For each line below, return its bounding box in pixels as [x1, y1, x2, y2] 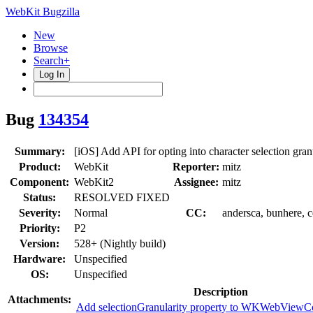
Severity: [18, 206, 61, 219]
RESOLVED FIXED [74, 191, 170, 203]
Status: [23, 191, 56, 203]
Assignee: [173, 175, 219, 188]
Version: [20, 237, 59, 249]
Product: [18, 160, 61, 173]
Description [194, 285, 248, 298]
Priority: [19, 221, 60, 234]
